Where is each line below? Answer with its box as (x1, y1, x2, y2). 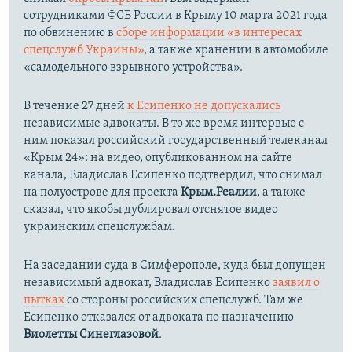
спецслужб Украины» (24, 43, 144, 57)
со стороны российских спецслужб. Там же (64, 293, 303, 306)
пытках (24, 293, 64, 306)
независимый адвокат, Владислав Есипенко (24, 276, 273, 289)
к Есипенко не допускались (127, 99, 280, 112)
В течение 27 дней (24, 99, 127, 112)
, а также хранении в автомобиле (144, 43, 328, 57)
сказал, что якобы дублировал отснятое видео (24, 203, 278, 216)
